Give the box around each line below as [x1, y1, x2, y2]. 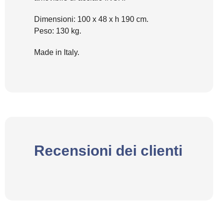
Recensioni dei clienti [34, 143, 182, 159]
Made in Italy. [34, 48, 79, 57]
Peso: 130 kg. [34, 27, 81, 36]
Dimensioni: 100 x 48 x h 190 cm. [34, 15, 148, 24]
